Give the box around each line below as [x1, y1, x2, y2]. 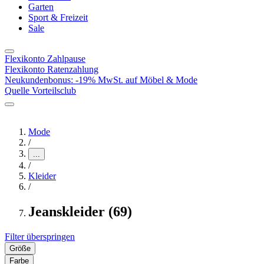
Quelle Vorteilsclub [5, 85, 76, 95]
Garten [28, 2, 54, 12]
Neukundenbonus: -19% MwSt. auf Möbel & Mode [5, 75, 197, 85]
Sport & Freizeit [28, 12, 88, 22]
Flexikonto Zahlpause [5, 54, 85, 64]
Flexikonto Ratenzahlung [5, 64, 98, 74]
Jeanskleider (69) [28, 203, 132, 219]
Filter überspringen [5, 231, 75, 242]
